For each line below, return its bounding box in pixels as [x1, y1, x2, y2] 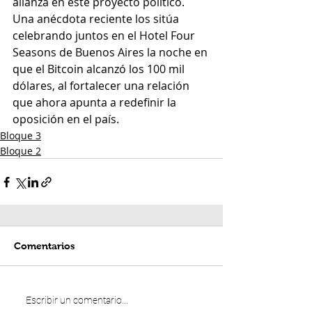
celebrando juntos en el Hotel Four [13, 28, 198, 44]
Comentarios [14, 240, 75, 252]
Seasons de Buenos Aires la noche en [13, 45, 210, 61]
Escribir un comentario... [26, 294, 128, 306]
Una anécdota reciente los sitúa [13, 11, 182, 27]
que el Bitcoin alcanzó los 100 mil [13, 61, 187, 77]
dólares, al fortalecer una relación [13, 78, 192, 94]
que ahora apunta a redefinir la [13, 95, 179, 111]
